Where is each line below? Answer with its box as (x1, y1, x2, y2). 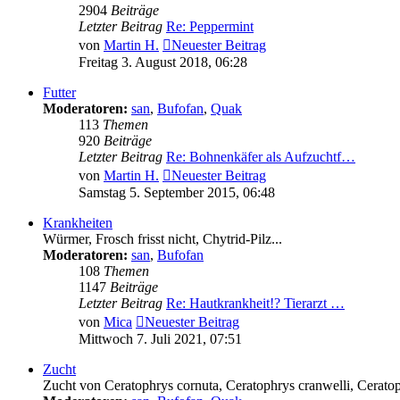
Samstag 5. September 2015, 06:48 (79, 185, 275, 201)
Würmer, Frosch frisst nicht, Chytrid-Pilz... (43, 231, 282, 247)
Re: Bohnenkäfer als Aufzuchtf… (166, 149, 355, 165)
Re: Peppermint (166, 19, 254, 35)
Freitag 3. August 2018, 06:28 (79, 54, 247, 71)
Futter (43, 85, 76, 101)
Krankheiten (43, 215, 112, 231)
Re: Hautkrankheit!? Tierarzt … (166, 296, 345, 312)
